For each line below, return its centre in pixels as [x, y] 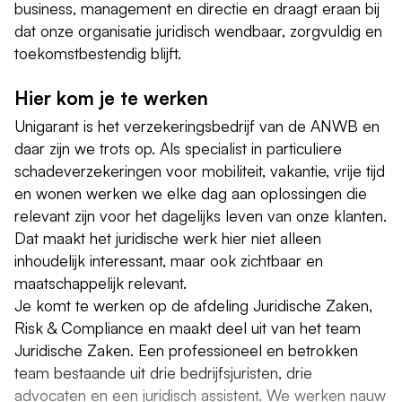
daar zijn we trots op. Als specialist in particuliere [178, 148]
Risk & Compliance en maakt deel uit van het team [188, 327]
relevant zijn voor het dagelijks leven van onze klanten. [201, 215]
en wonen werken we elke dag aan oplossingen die [191, 192]
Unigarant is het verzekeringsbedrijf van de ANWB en [197, 125]
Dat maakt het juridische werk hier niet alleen [168, 237]
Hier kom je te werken [111, 98]
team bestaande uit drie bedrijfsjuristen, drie [163, 372]
